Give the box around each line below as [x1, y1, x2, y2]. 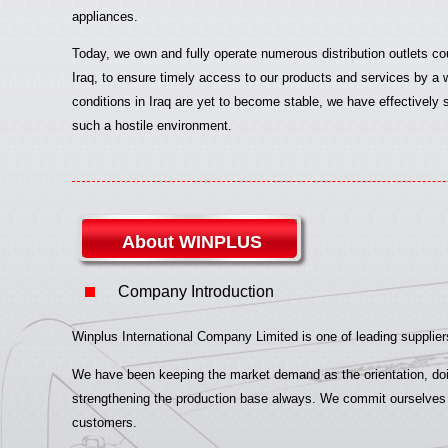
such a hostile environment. [72, 117, 232, 133]
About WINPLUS [121, 232, 262, 252]
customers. [72, 414, 137, 430]
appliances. [72, 8, 138, 24]
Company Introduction [118, 283, 274, 300]
